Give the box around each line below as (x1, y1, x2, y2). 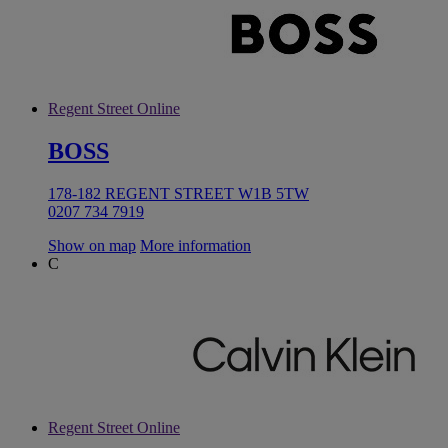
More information (140, 237, 251, 255)
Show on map (48, 237, 136, 255)
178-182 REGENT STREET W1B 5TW (48, 185, 309, 203)
